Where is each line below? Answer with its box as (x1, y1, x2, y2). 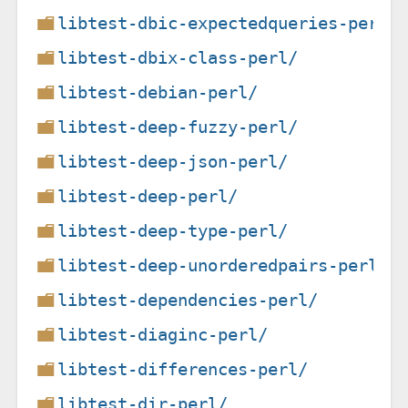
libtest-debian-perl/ (57, 81, 259, 103)
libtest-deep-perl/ (57, 185, 239, 207)
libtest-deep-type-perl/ (57, 219, 289, 241)
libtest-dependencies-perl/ (57, 289, 319, 311)
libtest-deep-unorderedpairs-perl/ (57, 254, 389, 276)
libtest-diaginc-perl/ (57, 323, 269, 345)
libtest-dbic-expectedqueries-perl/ (57, 12, 399, 34)
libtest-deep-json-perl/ (57, 150, 289, 172)
